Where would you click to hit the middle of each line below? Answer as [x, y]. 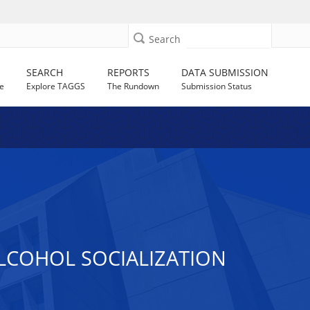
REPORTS [129, 72]
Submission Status [217, 86]
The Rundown [134, 86]
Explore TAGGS [56, 86]
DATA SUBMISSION [225, 72]
